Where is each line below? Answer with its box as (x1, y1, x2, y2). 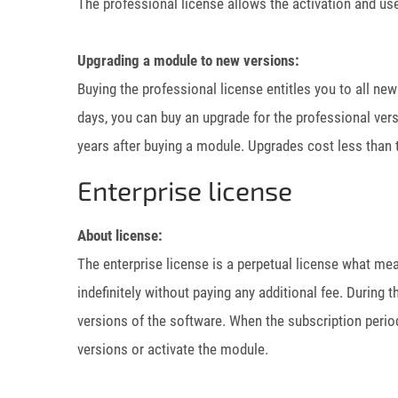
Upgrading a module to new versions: (77, 52, 299, 69)
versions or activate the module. (77, 340, 268, 358)
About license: (77, 227, 163, 244)
